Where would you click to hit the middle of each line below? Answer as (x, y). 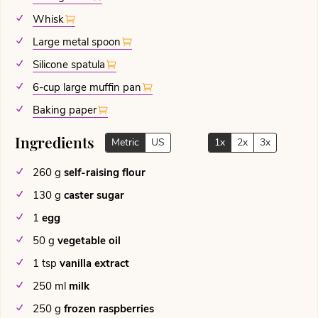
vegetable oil (89, 241)
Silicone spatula (69, 65)
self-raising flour (105, 173)
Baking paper (65, 110)
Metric (125, 143)
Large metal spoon (77, 42)
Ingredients (56, 142)
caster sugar (94, 196)
